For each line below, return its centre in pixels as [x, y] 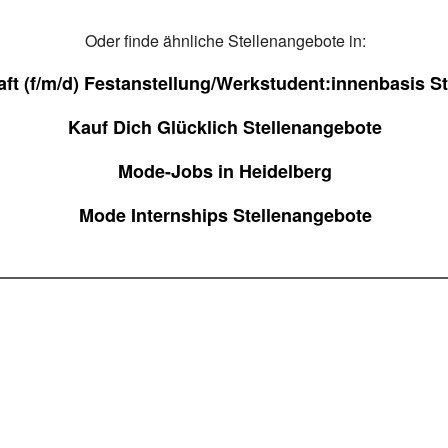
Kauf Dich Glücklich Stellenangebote [225, 127]
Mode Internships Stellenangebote [225, 215]
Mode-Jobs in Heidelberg [225, 171]
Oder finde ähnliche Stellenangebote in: [225, 40]
